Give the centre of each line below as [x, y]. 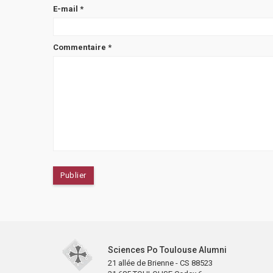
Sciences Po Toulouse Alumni [167, 250]
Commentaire [80, 47]
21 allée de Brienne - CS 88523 [160, 263]
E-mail [66, 9]
